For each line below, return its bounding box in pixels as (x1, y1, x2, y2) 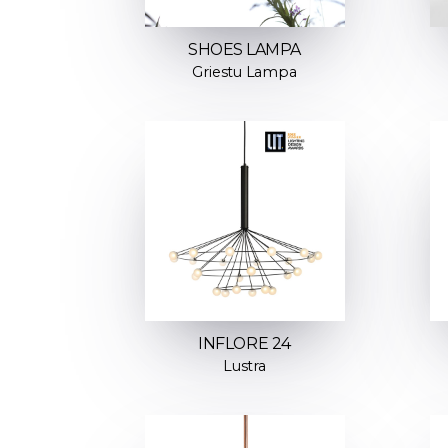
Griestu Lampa (192, 63, 297, 82)
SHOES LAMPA (188, 40, 301, 60)
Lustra (223, 357, 266, 376)
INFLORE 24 (198, 334, 291, 354)
